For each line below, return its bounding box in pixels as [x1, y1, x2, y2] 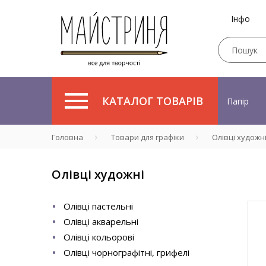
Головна [52, 132, 83, 142]
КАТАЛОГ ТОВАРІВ [102, 94, 203, 108]
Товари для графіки [111, 132, 184, 142]
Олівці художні [52, 166, 144, 182]
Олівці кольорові [64, 231, 134, 243]
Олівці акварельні [64, 216, 138, 227]
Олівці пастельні [64, 200, 133, 212]
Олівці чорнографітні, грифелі [64, 246, 189, 258]
